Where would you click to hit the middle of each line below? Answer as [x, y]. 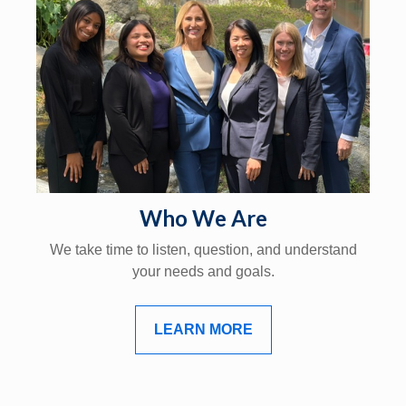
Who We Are [203, 217]
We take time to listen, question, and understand [203, 249]
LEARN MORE [203, 329]
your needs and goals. [203, 271]
